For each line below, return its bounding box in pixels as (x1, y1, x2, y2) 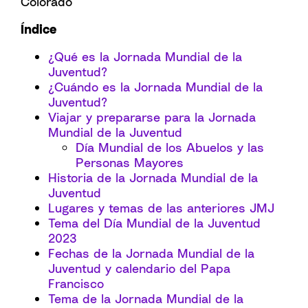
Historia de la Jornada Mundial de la (48, 170, 258, 185)
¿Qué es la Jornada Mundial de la (48, 49, 242, 64)
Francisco (48, 276, 104, 291)
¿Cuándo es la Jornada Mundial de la (48, 79, 263, 94)
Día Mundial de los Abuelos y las (76, 140, 264, 155)
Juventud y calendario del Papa (48, 261, 230, 276)
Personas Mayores (76, 155, 184, 170)
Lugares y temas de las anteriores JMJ (48, 200, 274, 215)
